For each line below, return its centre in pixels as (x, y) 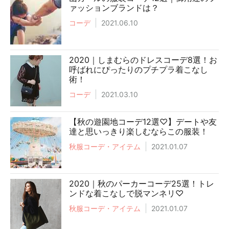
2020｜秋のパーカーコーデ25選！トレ (142, 184)
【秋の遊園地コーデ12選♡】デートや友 (143, 122)
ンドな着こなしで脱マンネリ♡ (126, 193)
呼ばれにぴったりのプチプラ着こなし (139, 70)
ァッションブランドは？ (114, 8)
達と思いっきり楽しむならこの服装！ (139, 132)
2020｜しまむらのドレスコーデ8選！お (143, 60)
